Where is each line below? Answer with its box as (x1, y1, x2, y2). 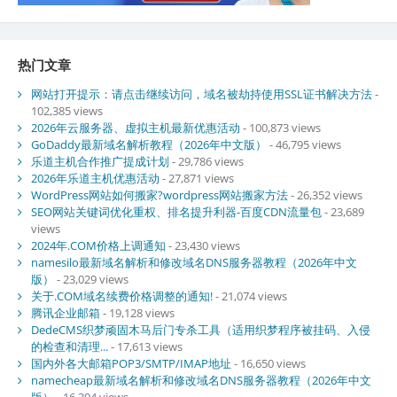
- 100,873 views (239, 119, 321, 136)
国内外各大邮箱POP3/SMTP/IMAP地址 (30, 354, 231, 371)
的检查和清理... (30, 338, 108, 354)
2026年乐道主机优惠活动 (30, 169, 160, 186)
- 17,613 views (107, 338, 183, 354)
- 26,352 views (287, 186, 362, 203)
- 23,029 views (53, 270, 128, 287)
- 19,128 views (99, 304, 175, 321)
